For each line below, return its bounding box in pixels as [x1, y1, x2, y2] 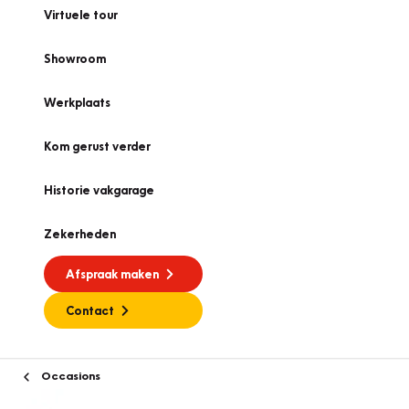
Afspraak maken [66, 267, 159, 281]
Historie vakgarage [44, 183, 154, 197]
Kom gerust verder [44, 139, 151, 153]
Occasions [38, 368, 100, 383]
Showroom [44, 51, 106, 66]
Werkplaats [44, 95, 110, 110]
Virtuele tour [44, 7, 118, 22]
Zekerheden [44, 226, 116, 241]
